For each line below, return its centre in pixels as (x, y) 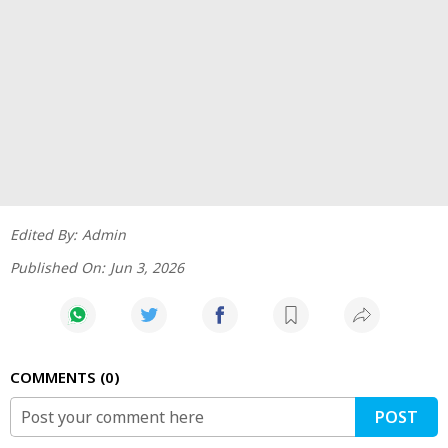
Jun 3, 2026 (147, 267)
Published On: (57, 267)
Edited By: (43, 234)
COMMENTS (55, 376)
